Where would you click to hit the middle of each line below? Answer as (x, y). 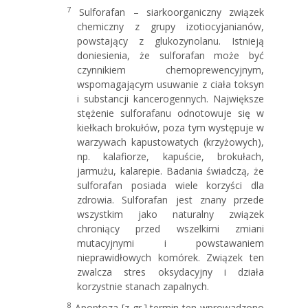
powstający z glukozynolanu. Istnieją (170, 41)
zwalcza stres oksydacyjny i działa (170, 272)
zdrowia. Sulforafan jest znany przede (170, 199)
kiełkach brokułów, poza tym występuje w (170, 127)
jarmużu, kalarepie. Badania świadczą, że (170, 170)
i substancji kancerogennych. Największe (170, 98)
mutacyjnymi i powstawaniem (170, 243)
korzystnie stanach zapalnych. (143, 286)
